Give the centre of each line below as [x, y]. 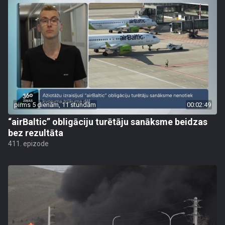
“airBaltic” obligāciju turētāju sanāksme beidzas [108, 122]
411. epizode [28, 144]
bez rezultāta [36, 133]
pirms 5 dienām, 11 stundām [55, 105]
